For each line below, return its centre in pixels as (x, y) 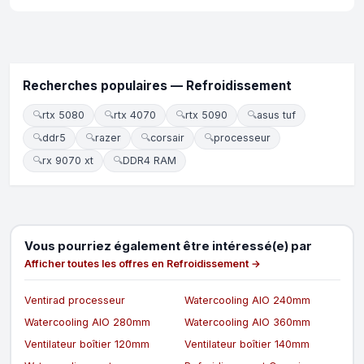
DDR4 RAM (149, 161)
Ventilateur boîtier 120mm (87, 344)
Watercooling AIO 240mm (247, 300)
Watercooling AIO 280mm (87, 322)
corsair (167, 138)
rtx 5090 (206, 115)
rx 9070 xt (68, 161)
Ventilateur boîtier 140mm (247, 344)
